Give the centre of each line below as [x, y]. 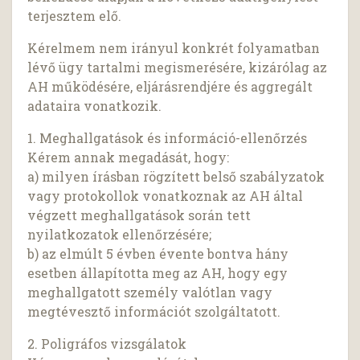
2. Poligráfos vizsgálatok [107, 344]
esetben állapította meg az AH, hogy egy [158, 273]
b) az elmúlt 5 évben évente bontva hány [158, 254]
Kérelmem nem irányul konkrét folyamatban [174, 48]
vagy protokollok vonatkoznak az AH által [166, 196]
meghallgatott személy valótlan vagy [150, 292]
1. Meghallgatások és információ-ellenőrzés [168, 138]
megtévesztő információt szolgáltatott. [154, 312]
